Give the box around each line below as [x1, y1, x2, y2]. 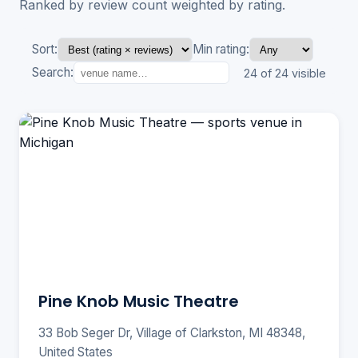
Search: [32, 65, 74, 81]
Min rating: [193, 42, 249, 58]
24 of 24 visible [244, 66, 326, 80]
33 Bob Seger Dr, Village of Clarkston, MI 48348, [38, 325, 305, 341]
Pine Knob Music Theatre [38, 290, 239, 313]
